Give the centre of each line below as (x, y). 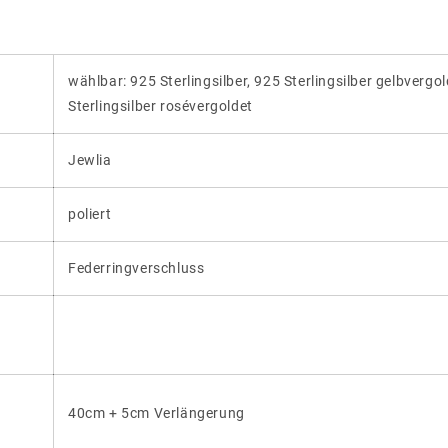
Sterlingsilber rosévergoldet (160, 105)
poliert (90, 213)
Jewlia (90, 159)
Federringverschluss (136, 267)
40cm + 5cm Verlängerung (156, 412)
